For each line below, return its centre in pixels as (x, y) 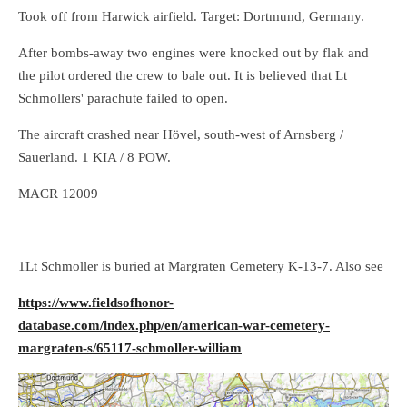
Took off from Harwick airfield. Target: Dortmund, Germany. (191, 17)
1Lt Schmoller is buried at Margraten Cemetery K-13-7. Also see (203, 267)
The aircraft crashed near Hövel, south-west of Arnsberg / (181, 135)
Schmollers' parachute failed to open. (123, 99)
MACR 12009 (58, 194)
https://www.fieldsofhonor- (96, 303)
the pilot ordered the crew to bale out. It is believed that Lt (183, 76)
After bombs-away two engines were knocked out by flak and (194, 53)
